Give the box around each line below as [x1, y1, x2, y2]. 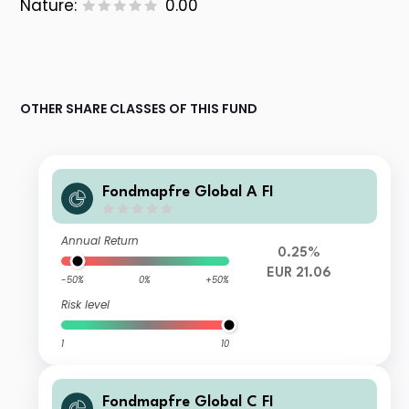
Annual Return [61, 233, 140, 249]
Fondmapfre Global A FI [102, 184, 275, 200]
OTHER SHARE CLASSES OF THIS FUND [20, 100, 258, 119]
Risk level [61, 297, 110, 313]
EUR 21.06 [267, 267, 332, 281]
